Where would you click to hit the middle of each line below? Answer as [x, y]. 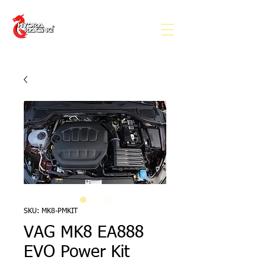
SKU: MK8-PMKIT [51, 211]
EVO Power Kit [77, 252]
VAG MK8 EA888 [84, 233]
